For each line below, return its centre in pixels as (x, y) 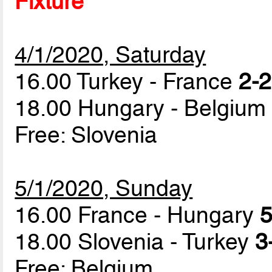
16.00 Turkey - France (127, 81)
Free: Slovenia (86, 134)
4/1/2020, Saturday (110, 54)
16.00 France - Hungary (138, 215)
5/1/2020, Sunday (104, 188)
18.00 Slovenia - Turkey (135, 241)
